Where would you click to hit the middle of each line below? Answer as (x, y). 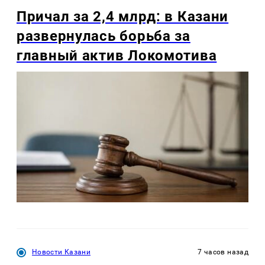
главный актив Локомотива (117, 55)
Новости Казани (62, 252)
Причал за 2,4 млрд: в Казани (123, 16)
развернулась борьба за (104, 36)
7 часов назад (223, 252)
